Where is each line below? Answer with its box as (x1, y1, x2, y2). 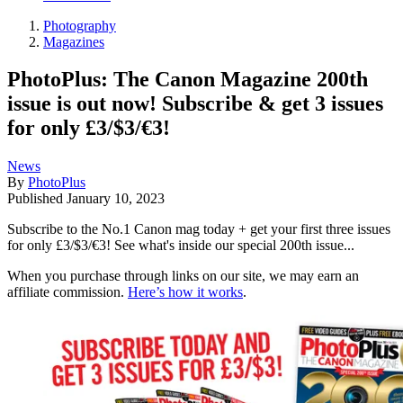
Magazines (43, 33, 104, 49)
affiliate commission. (7, 284, 128, 300)
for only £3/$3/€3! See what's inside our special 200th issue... (7, 237, 354, 254)
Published (7, 191, 67, 207)
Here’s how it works (128, 284, 243, 300)
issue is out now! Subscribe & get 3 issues (7, 92, 383, 116)
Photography (43, 17, 116, 33)
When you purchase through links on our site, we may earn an (7, 268, 359, 284)
